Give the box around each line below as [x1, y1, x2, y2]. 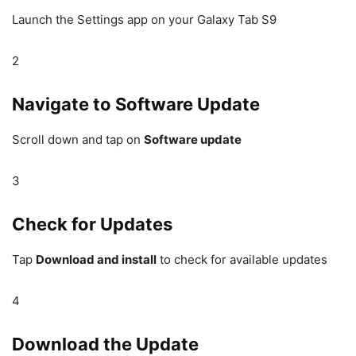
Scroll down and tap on [12, 132, 144, 147]
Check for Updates [12, 214, 172, 234]
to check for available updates [157, 252, 327, 267]
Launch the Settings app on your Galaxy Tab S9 [12, 12, 277, 27]
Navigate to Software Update [12, 94, 260, 114]
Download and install [36, 252, 157, 267]
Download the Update [12, 334, 199, 354]
